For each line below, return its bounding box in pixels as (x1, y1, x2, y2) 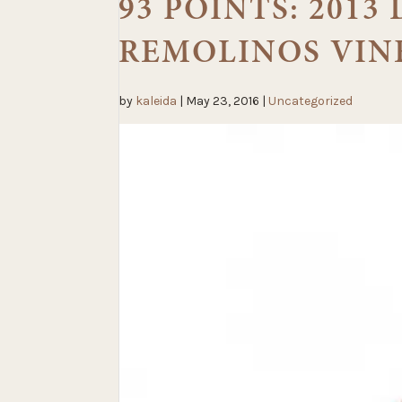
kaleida (135, 92, 177, 109)
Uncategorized (268, 92, 353, 109)
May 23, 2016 (186, 92, 259, 109)
